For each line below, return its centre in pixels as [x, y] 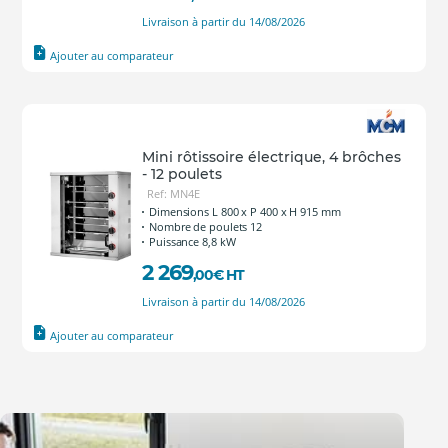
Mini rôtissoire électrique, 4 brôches [271, 157]
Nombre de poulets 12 [205, 226]
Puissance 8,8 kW [192, 241]
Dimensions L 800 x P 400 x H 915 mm [245, 211]
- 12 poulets [182, 174]
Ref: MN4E [173, 193]
